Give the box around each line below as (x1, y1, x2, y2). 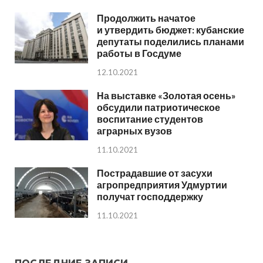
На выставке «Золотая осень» (97, 90, 236, 102)
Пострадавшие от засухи (97, 167, 213, 178)
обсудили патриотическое (97, 102, 220, 113)
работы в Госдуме (97, 48, 181, 59)
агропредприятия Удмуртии (97, 178, 227, 190)
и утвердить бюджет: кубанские (97, 24, 244, 36)
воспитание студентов (97, 113, 203, 125)
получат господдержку (97, 190, 203, 202)
